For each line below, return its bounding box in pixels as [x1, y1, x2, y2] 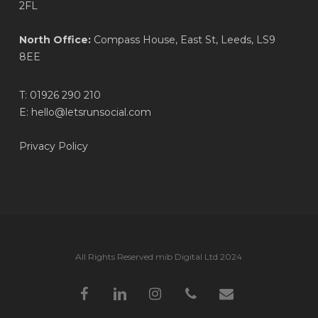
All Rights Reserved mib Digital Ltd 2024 [75, 251, 243, 263]
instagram [148, 287, 192, 298]
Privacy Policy [18, 140, 88, 153]
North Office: [18, 33, 91, 47]
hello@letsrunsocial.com [31, 106, 151, 119]
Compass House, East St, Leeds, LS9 [90, 33, 275, 47]
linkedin [111, 287, 144, 298]
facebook [79, 287, 117, 298]
